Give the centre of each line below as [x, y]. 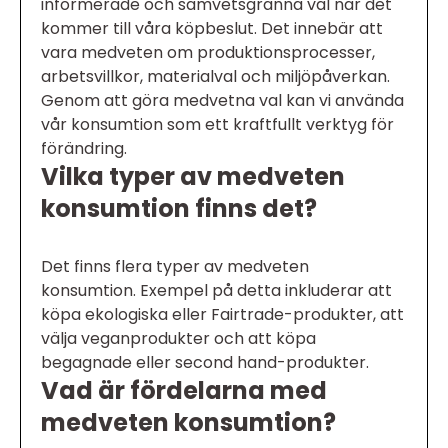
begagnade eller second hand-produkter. [205, 363]
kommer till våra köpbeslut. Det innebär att [212, 29]
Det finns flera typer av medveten [175, 267]
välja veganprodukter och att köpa [178, 339]
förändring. [84, 149]
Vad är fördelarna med [184, 391]
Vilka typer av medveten [193, 177]
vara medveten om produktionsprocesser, [208, 53]
